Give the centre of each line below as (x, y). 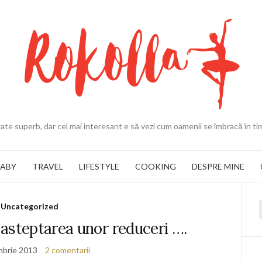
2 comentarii (67, 250)
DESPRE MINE (218, 166)
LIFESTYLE (99, 166)
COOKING (156, 166)
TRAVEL (48, 166)
